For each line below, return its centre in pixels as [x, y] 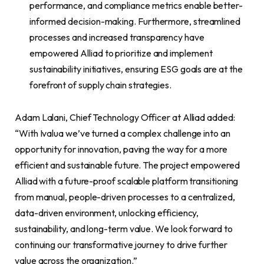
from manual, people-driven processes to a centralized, [125, 197]
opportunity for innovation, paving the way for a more [121, 149]
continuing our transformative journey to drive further [121, 245]
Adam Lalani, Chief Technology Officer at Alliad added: [125, 118]
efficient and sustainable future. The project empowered [127, 165]
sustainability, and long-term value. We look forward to [124, 229]
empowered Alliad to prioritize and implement [121, 53]
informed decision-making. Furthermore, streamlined [135, 21]
